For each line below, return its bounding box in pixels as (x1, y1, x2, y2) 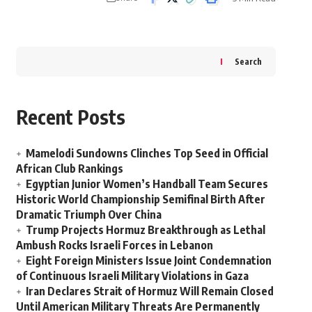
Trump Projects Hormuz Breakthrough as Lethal (25, 222, 265, 237)
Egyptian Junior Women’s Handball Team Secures (25, 176, 268, 191)
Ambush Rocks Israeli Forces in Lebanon (15, 237, 213, 252)
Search (234, 56, 262, 67)
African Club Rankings (15, 161, 123, 175)
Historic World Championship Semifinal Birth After (15, 192, 265, 206)
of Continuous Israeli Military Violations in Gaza (15, 268, 249, 283)
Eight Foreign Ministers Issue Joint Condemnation (25, 253, 272, 267)
